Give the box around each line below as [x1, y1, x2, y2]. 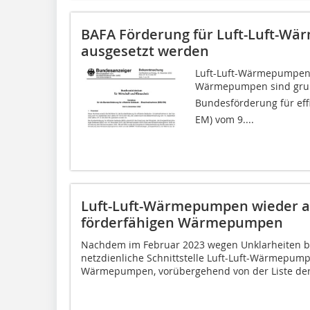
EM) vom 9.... [194, 112, 254, 126]
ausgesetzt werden [81, 41, 209, 60]
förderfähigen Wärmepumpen [81, 212, 283, 232]
